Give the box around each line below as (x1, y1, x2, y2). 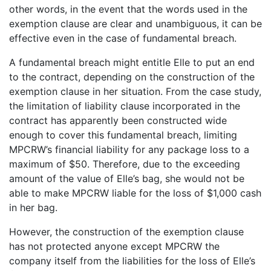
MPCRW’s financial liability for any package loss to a (9, 143, 249, 155)
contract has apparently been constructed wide (9, 114, 227, 126)
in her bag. (9, 201, 57, 214)
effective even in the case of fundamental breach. (9, 31, 237, 44)
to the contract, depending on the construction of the (9, 70, 255, 83)
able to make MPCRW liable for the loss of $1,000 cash (9, 186, 261, 199)
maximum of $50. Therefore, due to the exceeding (9, 157, 240, 170)
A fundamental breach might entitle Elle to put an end (9, 56, 255, 68)
